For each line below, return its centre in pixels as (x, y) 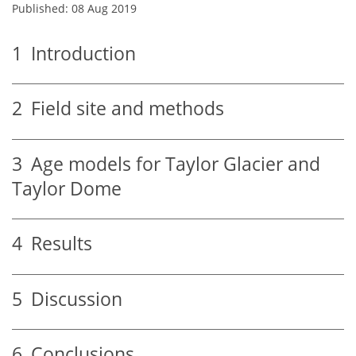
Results (57, 244)
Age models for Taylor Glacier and (171, 164)
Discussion (72, 299)
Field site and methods (123, 109)
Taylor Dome (67, 188)
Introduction (79, 53)
